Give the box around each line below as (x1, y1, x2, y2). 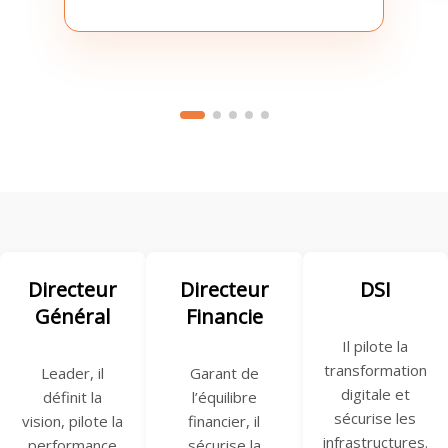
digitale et (340, 384, 410, 405)
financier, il (188, 411, 260, 432)
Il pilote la (342, 336, 409, 357)
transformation (323, 360, 427, 381)
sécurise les (334, 408, 417, 429)
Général (35, 303, 111, 331)
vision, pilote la (22, 411, 124, 432)
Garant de (189, 363, 259, 384)
